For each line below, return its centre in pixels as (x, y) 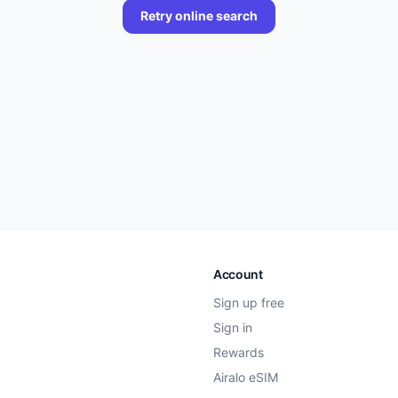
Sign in (233, 327)
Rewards (239, 352)
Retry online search (199, 16)
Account (238, 274)
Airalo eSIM (246, 377)
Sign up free (249, 302)
